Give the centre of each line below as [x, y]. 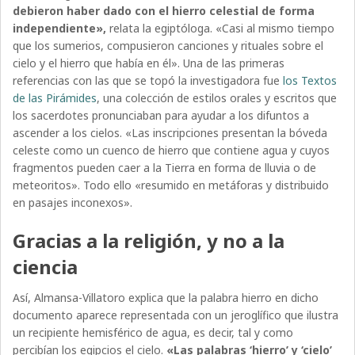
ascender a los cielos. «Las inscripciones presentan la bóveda [170, 132]
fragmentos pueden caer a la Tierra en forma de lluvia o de [165, 167]
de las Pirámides [55, 97]
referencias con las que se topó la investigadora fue [148, 80]
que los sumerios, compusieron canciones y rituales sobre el [168, 45]
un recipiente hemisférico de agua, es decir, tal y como [153, 332]
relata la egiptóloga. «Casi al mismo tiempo [221, 28]
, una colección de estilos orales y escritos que [217, 97]
